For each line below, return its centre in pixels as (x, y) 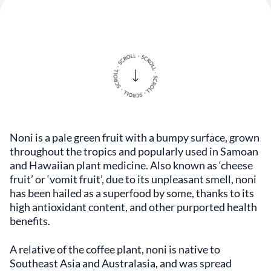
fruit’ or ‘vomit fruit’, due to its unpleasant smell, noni (133, 179)
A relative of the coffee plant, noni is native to (115, 249)
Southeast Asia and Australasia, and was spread (121, 263)
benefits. (30, 221)
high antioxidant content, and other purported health (133, 207)
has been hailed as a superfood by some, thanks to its (132, 193)
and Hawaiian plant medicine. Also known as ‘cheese (131, 165)
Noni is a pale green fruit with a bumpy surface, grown (135, 137)
